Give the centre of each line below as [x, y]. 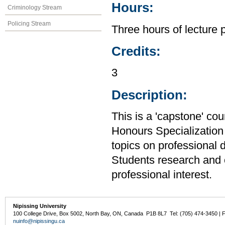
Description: [149, 95]
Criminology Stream [35, 7]
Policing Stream [29, 23]
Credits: [136, 51]
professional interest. [162, 175]
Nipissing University [40, 206]
